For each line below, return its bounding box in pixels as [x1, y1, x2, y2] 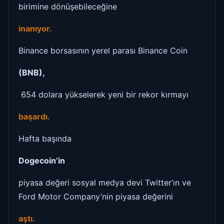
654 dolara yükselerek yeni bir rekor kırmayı [18, 89, 188, 99]
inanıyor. [18, 23, 54, 33]
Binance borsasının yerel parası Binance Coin [18, 45, 190, 55]
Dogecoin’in [18, 155, 65, 165]
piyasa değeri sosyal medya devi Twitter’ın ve [18, 177, 191, 187]
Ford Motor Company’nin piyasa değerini [18, 191, 173, 201]
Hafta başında [18, 133, 71, 143]
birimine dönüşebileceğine [18, 1, 117, 11]
